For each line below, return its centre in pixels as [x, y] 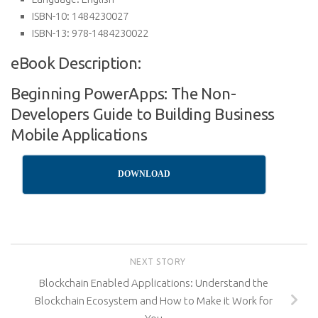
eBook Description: [76, 63]
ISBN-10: [51, 16]
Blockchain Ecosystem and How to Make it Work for [153, 300]
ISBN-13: [51, 33]
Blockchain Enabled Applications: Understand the [153, 283]
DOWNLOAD [144, 174]
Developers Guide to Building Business [143, 114]
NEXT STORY [159, 262]
